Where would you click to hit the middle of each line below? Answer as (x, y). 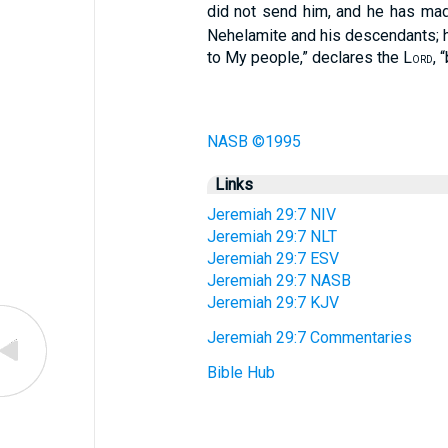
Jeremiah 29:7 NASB (278, 280)
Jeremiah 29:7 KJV (272, 302)
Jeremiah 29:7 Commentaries (309, 337)
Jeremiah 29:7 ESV (272, 258)
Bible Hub (240, 372)
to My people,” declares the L (309, 57)
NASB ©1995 (253, 141)
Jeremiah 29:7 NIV (271, 214)
